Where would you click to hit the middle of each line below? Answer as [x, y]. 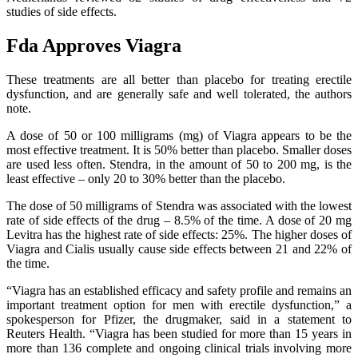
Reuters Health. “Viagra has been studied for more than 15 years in [179, 333]
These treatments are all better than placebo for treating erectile [179, 79]
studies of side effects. [62, 12]
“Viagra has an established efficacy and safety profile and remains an [179, 290]
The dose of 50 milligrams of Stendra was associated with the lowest [179, 205]
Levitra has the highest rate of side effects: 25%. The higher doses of [179, 234]
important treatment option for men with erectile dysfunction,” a [179, 304]
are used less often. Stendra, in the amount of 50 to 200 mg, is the [179, 164]
